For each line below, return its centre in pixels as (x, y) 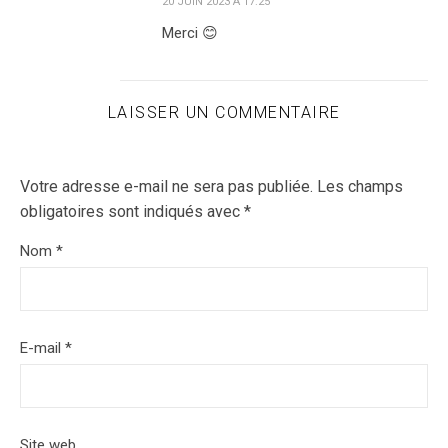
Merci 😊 (190, 33)
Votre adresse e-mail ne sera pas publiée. (166, 186)
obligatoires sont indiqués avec (132, 211)
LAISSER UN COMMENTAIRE (224, 112)
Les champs (360, 186)
